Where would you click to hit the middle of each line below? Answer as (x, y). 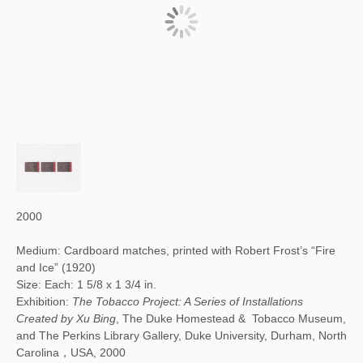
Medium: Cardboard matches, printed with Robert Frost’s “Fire (176, 250)
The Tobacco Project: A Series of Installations (188, 301)
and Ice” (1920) (56, 267)
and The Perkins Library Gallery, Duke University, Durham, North (181, 335)
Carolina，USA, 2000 (71, 352)
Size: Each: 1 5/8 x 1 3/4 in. (86, 284)
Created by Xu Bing (66, 318)
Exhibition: (44, 301)
